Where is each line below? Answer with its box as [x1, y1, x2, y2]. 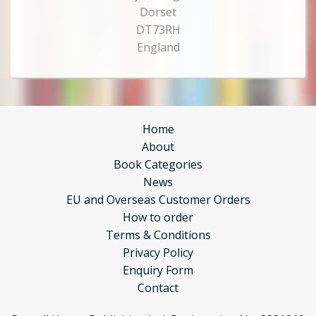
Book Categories [114, 157, 202, 173]
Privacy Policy [123, 245, 193, 261]
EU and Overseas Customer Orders [66, 192, 250, 208]
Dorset [140, 4, 176, 20]
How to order [123, 209, 193, 226]
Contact [138, 280, 178, 296]
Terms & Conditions [105, 227, 211, 243]
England [136, 39, 180, 56]
